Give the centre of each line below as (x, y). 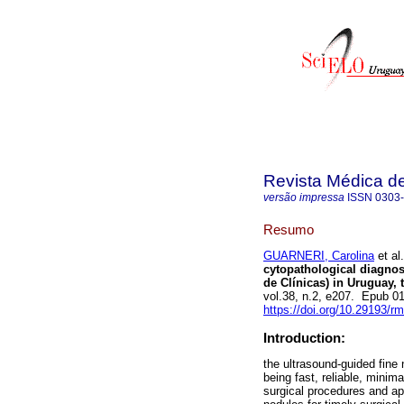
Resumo (289, 229)
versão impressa (304, 197)
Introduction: (304, 338)
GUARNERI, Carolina (319, 256)
